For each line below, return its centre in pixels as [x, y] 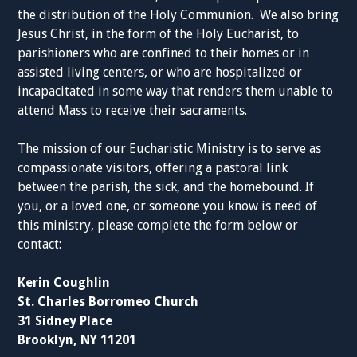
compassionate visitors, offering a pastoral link [153, 168]
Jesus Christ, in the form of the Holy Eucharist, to [159, 34]
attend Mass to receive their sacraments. [133, 110]
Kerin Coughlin [64, 282]
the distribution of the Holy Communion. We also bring [178, 15]
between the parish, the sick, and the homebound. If [166, 187]
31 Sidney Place [65, 321]
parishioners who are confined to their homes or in [164, 53]
